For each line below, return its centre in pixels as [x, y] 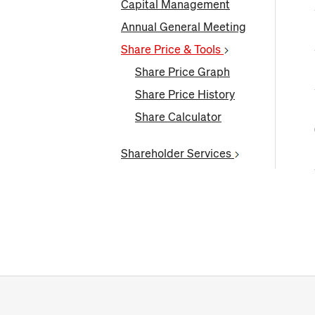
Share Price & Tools [172, 50]
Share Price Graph [182, 72]
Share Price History [185, 95]
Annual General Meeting [184, 27]
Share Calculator [178, 117]
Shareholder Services [178, 154]
